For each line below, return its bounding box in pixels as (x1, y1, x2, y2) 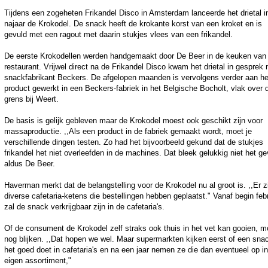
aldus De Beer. (4, 159, 55, 169)
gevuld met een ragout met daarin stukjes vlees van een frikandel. (4, 30, 233, 39)
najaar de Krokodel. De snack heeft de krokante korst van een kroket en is (4, 19, 262, 29)
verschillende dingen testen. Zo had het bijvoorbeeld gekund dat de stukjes (4, 138, 263, 147)
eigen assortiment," (4, 256, 71, 266)
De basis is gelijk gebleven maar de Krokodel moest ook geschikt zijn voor (4, 116, 263, 126)
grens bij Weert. (4, 95, 59, 104)
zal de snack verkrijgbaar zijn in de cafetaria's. (4, 202, 165, 212)
